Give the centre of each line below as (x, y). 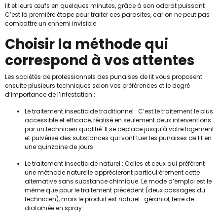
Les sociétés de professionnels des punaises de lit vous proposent (104, 76)
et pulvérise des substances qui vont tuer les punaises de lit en (118, 138)
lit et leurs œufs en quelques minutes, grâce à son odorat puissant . (106, 5)
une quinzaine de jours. (60, 147)
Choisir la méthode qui (87, 44)
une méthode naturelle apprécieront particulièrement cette (112, 172)
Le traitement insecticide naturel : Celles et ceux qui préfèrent (115, 163)
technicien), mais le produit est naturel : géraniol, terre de (109, 199)
